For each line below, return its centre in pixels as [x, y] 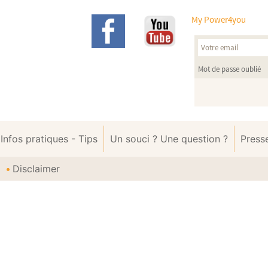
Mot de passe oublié [229, 69]
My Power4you [218, 19]
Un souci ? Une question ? [169, 139]
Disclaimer [36, 169]
